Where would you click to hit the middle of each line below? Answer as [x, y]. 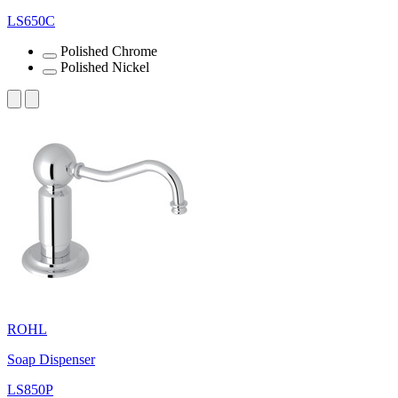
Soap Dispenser [51, 359]
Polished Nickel [105, 67]
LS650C [31, 20]
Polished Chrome [109, 51]
